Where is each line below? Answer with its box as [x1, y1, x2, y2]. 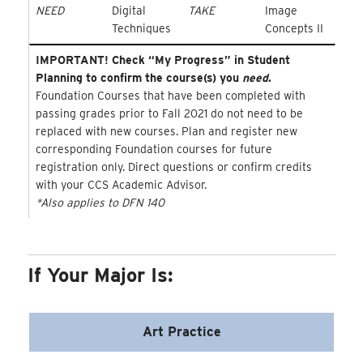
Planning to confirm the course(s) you [35, 70, 242, 84]
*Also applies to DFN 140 [35, 195, 164, 209]
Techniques [111, 21, 171, 35]
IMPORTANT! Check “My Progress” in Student [35, 53, 290, 66]
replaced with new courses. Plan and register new [35, 124, 297, 138]
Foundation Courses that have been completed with [35, 88, 305, 102]
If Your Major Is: [28, 263, 174, 287]
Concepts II [264, 21, 323, 35]
